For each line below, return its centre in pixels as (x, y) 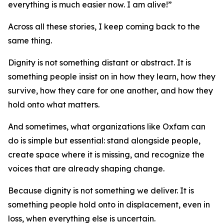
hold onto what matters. (54, 104)
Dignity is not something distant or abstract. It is (99, 62)
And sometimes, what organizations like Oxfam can (107, 126)
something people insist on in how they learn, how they (112, 76)
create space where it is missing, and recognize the (106, 154)
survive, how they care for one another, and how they (110, 90)
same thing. (30, 40)
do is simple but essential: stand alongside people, (104, 140)
